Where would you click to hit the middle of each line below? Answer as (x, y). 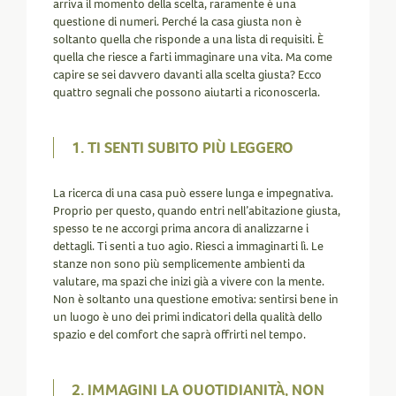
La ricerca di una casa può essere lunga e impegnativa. (193, 193)
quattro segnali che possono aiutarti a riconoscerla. (187, 92)
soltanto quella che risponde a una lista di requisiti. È (188, 39)
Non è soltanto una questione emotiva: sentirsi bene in (196, 299)
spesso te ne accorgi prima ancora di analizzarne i (181, 228)
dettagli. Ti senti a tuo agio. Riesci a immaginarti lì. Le (188, 246)
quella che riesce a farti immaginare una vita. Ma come (193, 57)
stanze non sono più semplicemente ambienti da (179, 264)
